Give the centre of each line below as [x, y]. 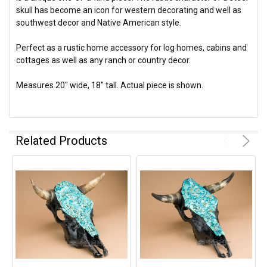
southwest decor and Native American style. [99, 23]
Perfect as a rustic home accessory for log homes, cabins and [132, 48]
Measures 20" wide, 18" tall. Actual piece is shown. [110, 86]
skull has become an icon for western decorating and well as [129, 10]
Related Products [62, 141]
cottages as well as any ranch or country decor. [104, 60]
